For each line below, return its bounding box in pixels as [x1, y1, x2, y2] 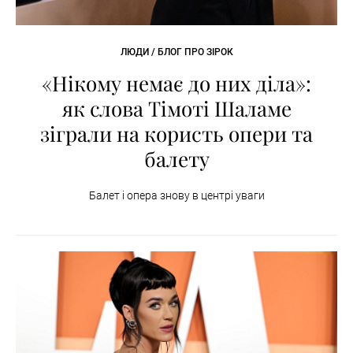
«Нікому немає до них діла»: [42, 69, 311, 98]
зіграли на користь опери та [40, 120, 313, 148]
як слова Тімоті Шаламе [61, 95, 292, 123]
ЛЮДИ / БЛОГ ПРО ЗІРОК [120, 46, 233, 58]
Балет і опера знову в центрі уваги [88, 189, 265, 203]
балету [143, 145, 210, 173]
